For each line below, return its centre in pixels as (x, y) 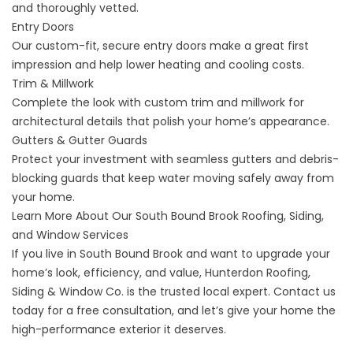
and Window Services (70, 235)
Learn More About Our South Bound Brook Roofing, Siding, (168, 216)
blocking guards (55, 178)
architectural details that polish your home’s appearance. (171, 122)
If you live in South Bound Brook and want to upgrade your (171, 254)
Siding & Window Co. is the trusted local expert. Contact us (174, 292)
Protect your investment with (94, 160)
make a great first (258, 46)
